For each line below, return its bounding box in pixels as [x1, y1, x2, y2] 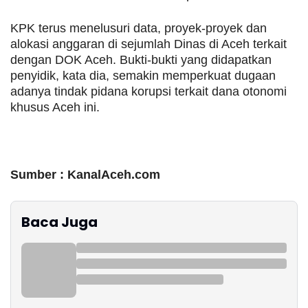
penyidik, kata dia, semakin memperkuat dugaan [10, 69, 276, 82]
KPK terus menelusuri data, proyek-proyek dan [10, 21, 267, 35]
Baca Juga [21, 212, 98, 232]
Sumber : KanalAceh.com [10, 168, 160, 181]
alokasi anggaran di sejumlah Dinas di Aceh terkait [10, 37, 287, 51]
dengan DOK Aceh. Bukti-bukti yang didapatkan [10, 53, 272, 67]
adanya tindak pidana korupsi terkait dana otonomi [10, 85, 287, 98]
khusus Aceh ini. [10, 100, 103, 114]
